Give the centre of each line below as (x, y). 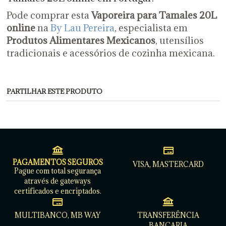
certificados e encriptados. (58, 191)
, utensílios (179, 40)
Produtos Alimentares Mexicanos (81, 40)
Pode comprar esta (49, 15)
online (21, 27)
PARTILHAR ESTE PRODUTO (54, 92)
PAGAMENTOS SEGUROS (58, 162)
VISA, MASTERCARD (168, 164)
